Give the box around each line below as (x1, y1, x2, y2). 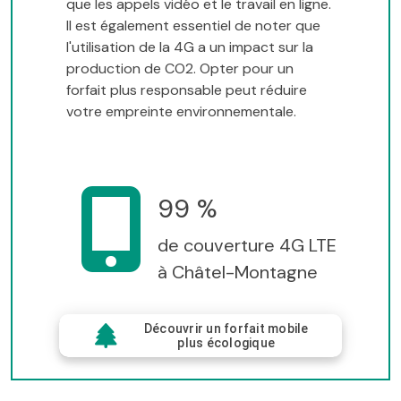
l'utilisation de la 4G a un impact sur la (66, 37, 313, 56)
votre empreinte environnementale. (66, 101, 296, 121)
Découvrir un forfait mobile (143, 320, 309, 336)
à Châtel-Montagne (158, 260, 318, 284)
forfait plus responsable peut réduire (66, 80, 307, 99)
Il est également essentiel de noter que (66, 15, 320, 35)
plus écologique (177, 335, 275, 350)
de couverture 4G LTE (158, 233, 337, 257)
